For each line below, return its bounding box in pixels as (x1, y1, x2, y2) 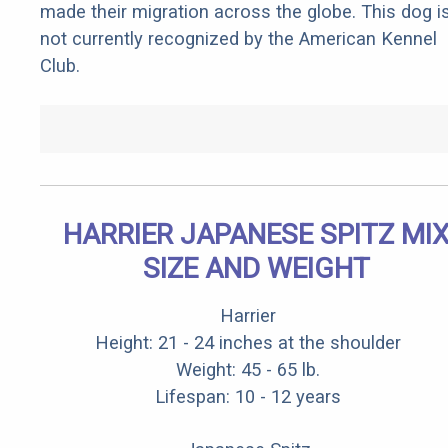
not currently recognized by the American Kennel (40, 28, 437, 50)
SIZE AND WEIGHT (142, 252, 370, 286)
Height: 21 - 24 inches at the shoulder (95, 332, 401, 354)
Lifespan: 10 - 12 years (155, 386, 341, 408)
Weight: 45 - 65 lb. (176, 359, 320, 381)
